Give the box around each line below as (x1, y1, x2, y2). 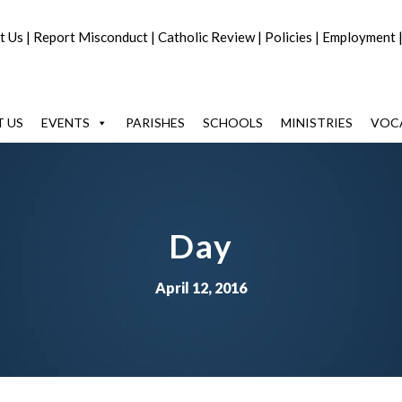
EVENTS (41, 115, 90, 130)
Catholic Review (158, 29, 255, 45)
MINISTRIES (281, 115, 353, 130)
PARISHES (126, 115, 185, 130)
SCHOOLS (203, 115, 263, 130)
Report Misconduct (33, 29, 148, 45)
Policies (265, 29, 312, 45)
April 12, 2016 (155, 279, 247, 297)
